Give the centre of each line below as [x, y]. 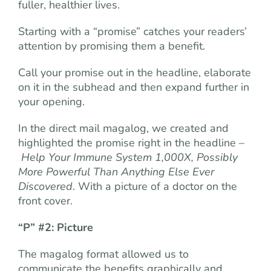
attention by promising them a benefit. [112, 46]
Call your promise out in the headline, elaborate [135, 72]
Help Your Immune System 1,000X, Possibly [129, 157]
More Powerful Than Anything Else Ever [116, 171]
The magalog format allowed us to [103, 254]
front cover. [45, 201]
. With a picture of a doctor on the [155, 186]
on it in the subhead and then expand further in [134, 87]
